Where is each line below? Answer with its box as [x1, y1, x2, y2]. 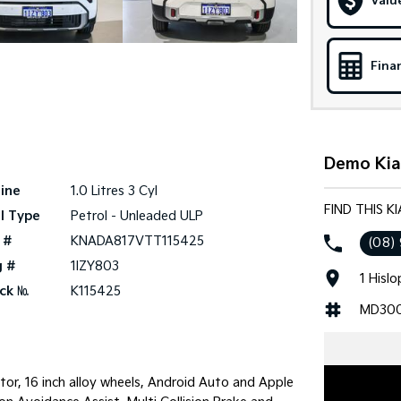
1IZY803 [70, 259, 119, 274]
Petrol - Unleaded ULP [70, 209, 203, 224]
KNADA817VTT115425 [70, 234, 204, 249]
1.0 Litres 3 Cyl [70, 183, 158, 199]
